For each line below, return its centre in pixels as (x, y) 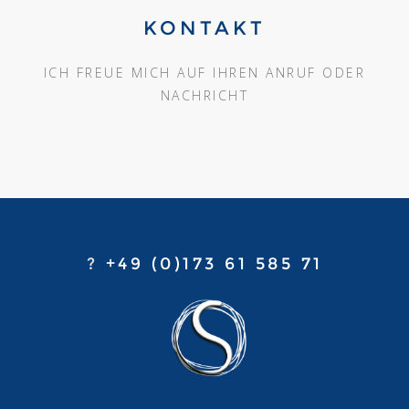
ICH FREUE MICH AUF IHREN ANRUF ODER (204, 72)
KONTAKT (204, 27)
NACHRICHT (204, 95)
